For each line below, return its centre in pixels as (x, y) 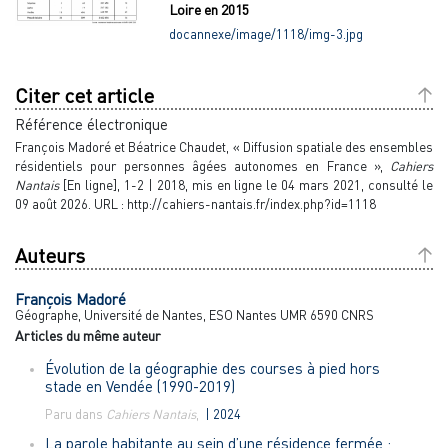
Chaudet (203, 147)
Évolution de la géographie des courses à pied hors (212, 368)
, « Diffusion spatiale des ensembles (330, 147)
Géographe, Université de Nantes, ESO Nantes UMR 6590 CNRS (194, 315)
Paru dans (75, 414)
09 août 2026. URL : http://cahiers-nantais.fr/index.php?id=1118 (195, 204)
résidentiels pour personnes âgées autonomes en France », (202, 166)
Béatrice (154, 147)
